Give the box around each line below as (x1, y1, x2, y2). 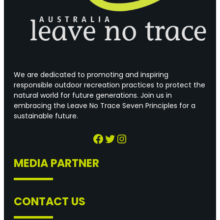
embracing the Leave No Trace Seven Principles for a (14, 101, 195, 111)
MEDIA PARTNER (14, 156, 99, 171)
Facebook (92, 130, 98, 146)
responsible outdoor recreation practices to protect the (14, 80, 205, 90)
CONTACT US (14, 194, 85, 210)
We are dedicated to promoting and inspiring (14, 70, 168, 80)
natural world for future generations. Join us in (14, 90, 172, 101)
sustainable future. (14, 111, 78, 121)
